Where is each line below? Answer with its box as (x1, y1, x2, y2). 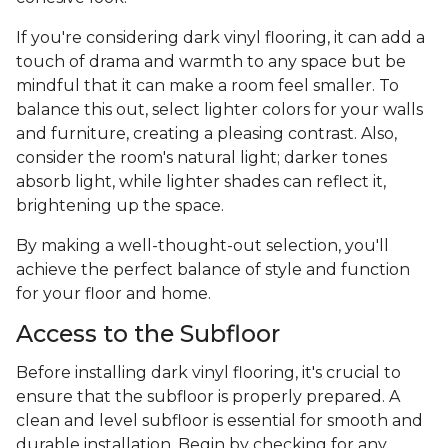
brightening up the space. (16, 196, 228, 216)
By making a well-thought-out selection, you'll (16, 236, 389, 256)
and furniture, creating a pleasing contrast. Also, (16, 124, 397, 144)
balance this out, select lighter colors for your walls (16, 100, 423, 120)
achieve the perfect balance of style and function (16, 260, 410, 280)
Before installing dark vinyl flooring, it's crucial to (16, 363, 401, 383)
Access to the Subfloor (16, 319, 280, 349)
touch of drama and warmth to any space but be (16, 52, 406, 72)
